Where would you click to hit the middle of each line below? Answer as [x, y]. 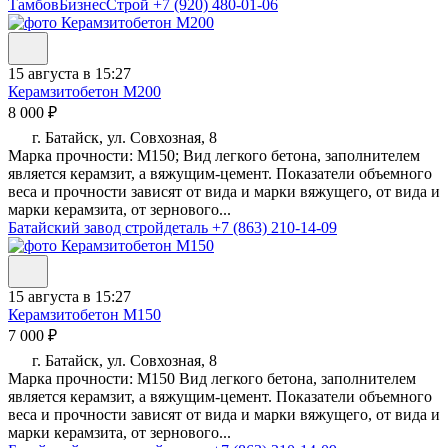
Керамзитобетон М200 [84, 92]
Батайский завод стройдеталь [110, 228]
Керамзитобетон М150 [84, 315]
